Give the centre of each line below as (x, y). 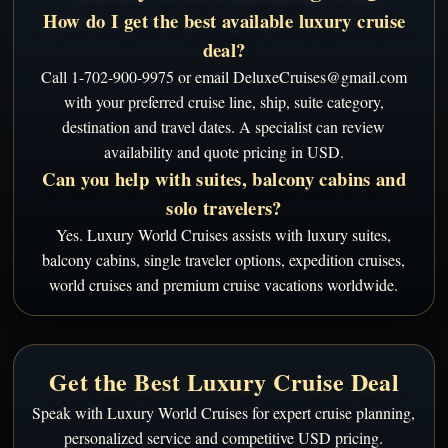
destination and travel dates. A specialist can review (224, 126)
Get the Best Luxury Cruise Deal (224, 381)
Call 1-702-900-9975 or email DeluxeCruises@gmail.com (223, 76)
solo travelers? (224, 207)
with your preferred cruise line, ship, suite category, (223, 101)
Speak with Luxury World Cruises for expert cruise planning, (224, 412)
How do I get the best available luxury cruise (224, 20)
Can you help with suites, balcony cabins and (224, 178)
